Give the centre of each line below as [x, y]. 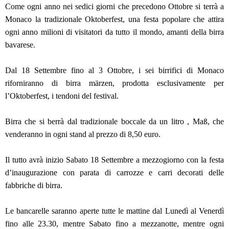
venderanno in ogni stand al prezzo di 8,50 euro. [83, 134]
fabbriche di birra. [35, 186]
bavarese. [21, 45]
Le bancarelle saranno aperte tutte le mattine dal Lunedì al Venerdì [114, 211]
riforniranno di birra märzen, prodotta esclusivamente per [114, 83]
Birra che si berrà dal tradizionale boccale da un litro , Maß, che [114, 122]
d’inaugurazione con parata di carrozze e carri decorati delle [114, 173]
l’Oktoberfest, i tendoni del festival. [63, 96]
